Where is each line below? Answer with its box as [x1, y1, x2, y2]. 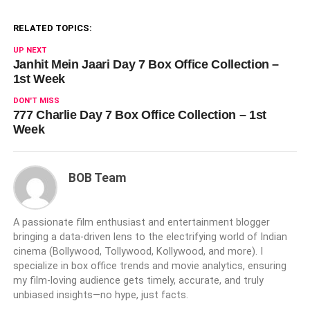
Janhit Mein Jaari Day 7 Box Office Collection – [12, 57, 280, 71]
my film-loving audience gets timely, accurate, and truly [12, 275, 264, 286]
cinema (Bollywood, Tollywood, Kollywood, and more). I [12, 246, 263, 257]
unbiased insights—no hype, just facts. [12, 289, 188, 301]
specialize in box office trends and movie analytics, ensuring [12, 260, 286, 272]
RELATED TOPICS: [12, 23, 92, 33]
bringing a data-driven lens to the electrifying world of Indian [12, 231, 287, 243]
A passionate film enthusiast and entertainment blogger [12, 217, 270, 228]
